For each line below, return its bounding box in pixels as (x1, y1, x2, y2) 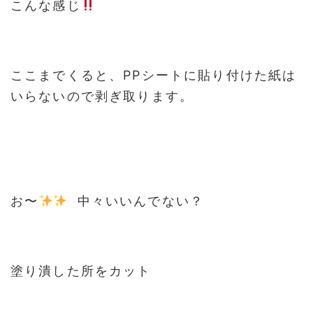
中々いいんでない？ (67, 194, 205, 208)
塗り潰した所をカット (10, 263, 152, 278)
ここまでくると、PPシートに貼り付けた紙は (10, 68, 297, 82)
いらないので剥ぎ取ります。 (10, 89, 194, 103)
